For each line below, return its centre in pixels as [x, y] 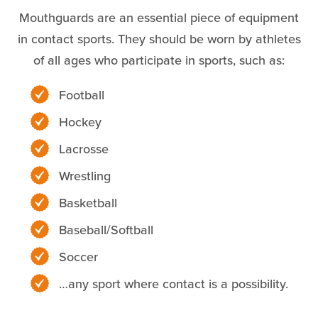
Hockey [80, 122]
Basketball [88, 203]
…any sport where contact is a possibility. [173, 284]
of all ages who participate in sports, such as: [159, 60]
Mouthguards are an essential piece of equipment [159, 17]
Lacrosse [83, 149]
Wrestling [84, 176]
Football [81, 95]
